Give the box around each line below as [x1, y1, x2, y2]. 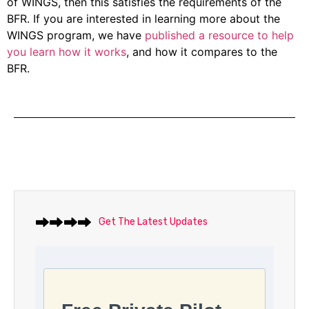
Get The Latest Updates [99, 216, 208, 228]
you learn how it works [7, 44, 126, 59]
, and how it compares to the [126, 44, 277, 59]
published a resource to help [145, 28, 294, 42]
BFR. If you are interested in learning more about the [7, 11, 280, 26]
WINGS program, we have [7, 28, 145, 42]
